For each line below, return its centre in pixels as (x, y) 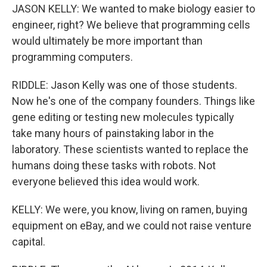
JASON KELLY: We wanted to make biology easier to (133, 9)
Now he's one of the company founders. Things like (133, 101)
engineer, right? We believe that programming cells (131, 25)
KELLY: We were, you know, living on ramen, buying (130, 209)
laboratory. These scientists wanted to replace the (130, 149)
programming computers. (72, 57)
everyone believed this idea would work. (106, 181)
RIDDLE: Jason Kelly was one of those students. (125, 85)
